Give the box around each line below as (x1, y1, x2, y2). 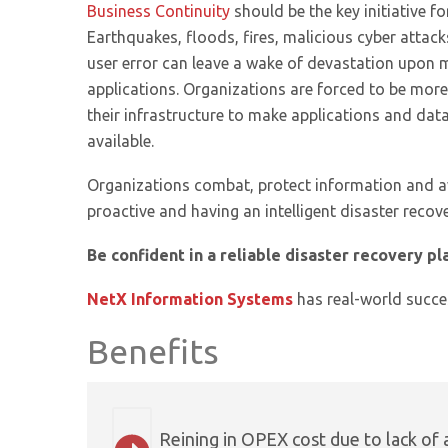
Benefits (87, 331, 219, 370)
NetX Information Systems (87, 289, 293, 308)
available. (87, 131, 154, 150)
